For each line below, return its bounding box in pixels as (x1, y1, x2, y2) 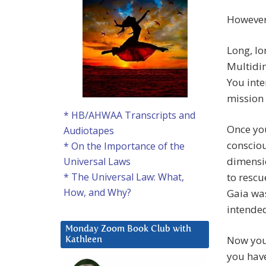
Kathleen (65, 235, 102, 245)
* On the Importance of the (64, 140, 185, 153)
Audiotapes (64, 124, 114, 138)
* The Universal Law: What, (64, 170, 184, 184)
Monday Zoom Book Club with (65, 224, 191, 234)
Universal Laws (64, 155, 131, 169)
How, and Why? (64, 186, 131, 199)
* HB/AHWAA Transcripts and (64, 109, 195, 122)
